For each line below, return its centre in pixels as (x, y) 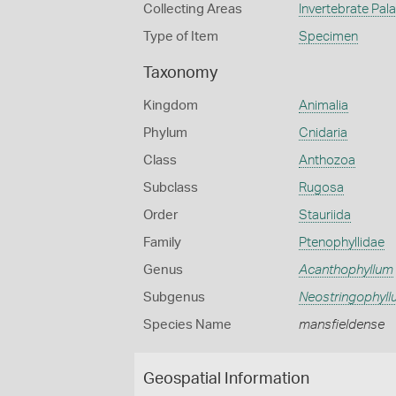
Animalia (323, 106)
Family (162, 243)
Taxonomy (180, 73)
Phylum (165, 133)
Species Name (187, 325)
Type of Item (181, 37)
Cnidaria (323, 133)
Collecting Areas (193, 9)
